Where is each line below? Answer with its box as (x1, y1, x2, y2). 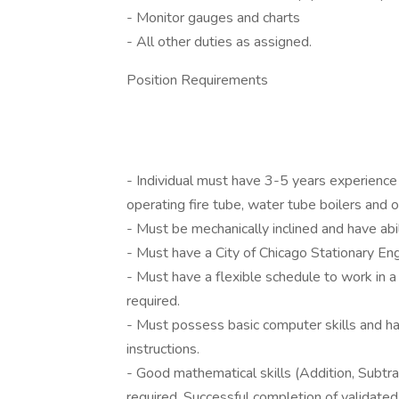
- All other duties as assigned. (126, 32, 312, 52)
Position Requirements (126, 70, 268, 90)
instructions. (126, 339, 199, 359)
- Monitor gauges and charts (126, 8, 300, 28)
